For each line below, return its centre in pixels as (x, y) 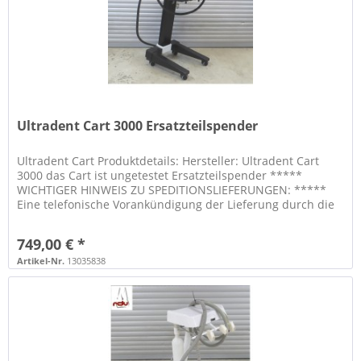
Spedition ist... (56, 219)
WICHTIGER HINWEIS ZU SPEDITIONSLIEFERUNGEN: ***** (172, 190)
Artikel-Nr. (41, 261)
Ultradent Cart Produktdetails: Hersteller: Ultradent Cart (168, 161)
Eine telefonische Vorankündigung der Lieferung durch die (176, 205)
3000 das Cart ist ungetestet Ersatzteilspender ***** (160, 176)
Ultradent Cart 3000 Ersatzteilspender (138, 126)
